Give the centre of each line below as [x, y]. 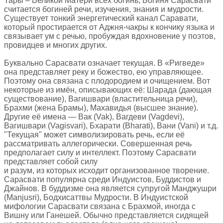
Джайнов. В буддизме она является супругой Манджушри [110, 188]
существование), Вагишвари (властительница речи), [101, 99]
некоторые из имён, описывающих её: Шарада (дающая [108, 90]
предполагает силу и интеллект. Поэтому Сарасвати [100, 152]
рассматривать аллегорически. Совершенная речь [98, 143]
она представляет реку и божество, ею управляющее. [104, 72]
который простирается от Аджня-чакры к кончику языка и [109, 27]
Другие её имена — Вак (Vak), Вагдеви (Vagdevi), [94, 116]
